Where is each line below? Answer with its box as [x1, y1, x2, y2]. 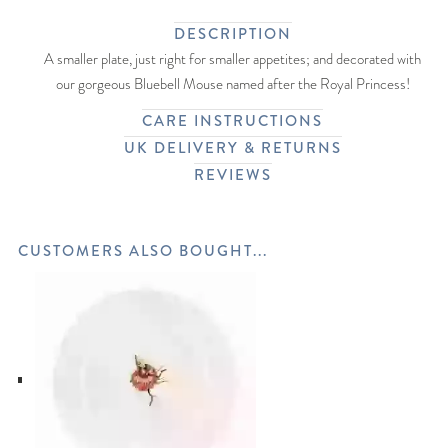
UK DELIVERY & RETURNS [123, 137, 342, 159]
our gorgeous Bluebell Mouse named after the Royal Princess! [55, 74, 410, 94]
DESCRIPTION [173, 23, 292, 45]
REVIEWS [193, 164, 272, 186]
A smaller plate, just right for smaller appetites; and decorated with [44, 49, 421, 69]
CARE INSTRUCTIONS [142, 110, 323, 132]
